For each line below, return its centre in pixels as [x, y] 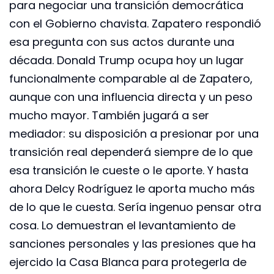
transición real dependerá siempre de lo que [131, 152]
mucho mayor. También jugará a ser [109, 115]
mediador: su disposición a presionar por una [134, 133]
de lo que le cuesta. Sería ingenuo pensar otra [135, 207]
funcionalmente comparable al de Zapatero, [131, 78]
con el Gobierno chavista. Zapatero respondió [135, 23]
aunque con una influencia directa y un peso [131, 97]
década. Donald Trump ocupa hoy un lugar [127, 60]
